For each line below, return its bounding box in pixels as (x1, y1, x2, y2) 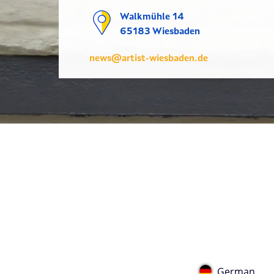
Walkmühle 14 (120, 12, 184, 22)
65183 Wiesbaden (120, 27, 200, 37)
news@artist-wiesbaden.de (89, 54, 208, 64)
